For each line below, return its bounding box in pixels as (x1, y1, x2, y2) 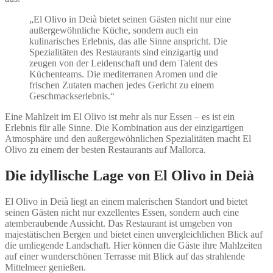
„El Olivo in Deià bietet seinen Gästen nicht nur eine (29, 13, 231, 24)
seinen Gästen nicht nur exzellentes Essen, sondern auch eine (5, 207, 239, 218)
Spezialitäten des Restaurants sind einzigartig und (29, 46, 218, 57)
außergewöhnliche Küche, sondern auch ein (29, 24, 198, 35)
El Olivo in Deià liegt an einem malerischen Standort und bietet (5, 196, 247, 207)
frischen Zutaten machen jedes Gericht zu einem (29, 79, 214, 90)
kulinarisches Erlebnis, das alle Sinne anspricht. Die (29, 35, 227, 46)
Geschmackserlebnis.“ (29, 90, 115, 101)
